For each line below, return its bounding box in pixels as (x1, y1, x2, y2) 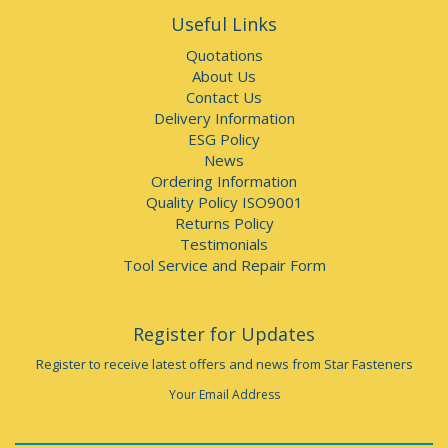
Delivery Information (153, 107, 295, 128)
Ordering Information (151, 170, 297, 191)
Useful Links (171, 12, 277, 37)
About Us (192, 65, 256, 86)
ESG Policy (188, 128, 260, 149)
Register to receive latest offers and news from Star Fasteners (35, 354, 413, 373)
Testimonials (180, 233, 268, 254)
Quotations (185, 44, 263, 65)
